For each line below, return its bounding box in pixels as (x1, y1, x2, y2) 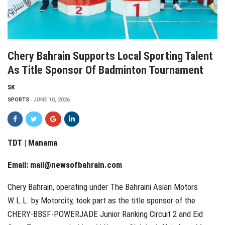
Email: (8, 160, 30, 170)
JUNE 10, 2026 (34, 96, 70, 103)
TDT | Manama (8, 138, 57, 148)
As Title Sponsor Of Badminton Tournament (8, 64, 203, 77)
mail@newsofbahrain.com (30, 160, 122, 170)
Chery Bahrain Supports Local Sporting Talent (8, 50, 213, 63)
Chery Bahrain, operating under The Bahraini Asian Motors (8, 182, 198, 192)
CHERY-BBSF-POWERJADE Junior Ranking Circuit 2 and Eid (8, 209, 203, 219)
